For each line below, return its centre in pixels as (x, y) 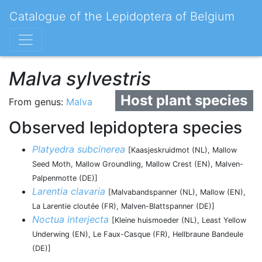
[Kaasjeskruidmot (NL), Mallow (182, 150)
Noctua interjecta (70, 219)
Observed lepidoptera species (125, 127)
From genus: (37, 102)
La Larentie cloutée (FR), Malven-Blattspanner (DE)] (123, 206)
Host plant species (184, 100)
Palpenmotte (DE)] (65, 178)
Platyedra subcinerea (79, 149)
